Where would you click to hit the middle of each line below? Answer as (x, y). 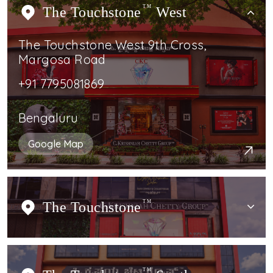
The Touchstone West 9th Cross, (112, 44)
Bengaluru (48, 118)
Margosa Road (62, 59)
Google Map (56, 144)
